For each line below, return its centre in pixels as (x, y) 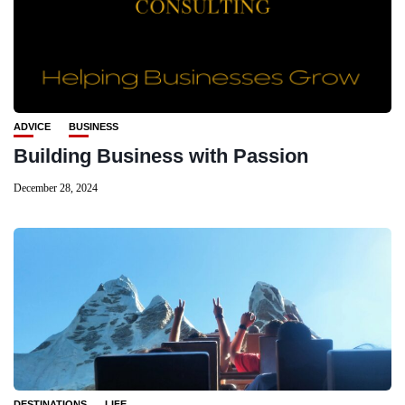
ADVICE (32, 127)
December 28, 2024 (56, 188)
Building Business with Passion (161, 156)
